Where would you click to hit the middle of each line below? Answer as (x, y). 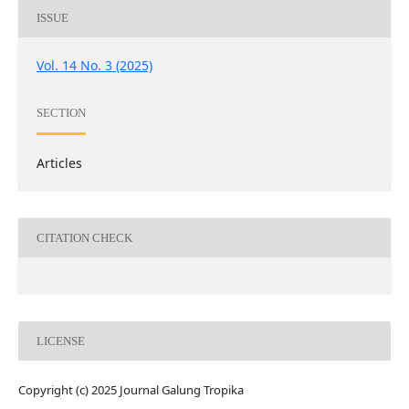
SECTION (61, 112)
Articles (59, 163)
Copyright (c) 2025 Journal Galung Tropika (131, 390)
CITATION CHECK (84, 237)
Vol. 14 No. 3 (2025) (94, 66)
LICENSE (60, 341)
